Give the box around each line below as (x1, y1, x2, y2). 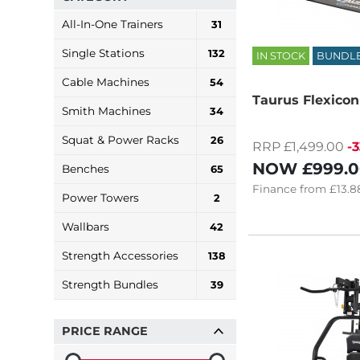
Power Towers (62, 190, 139, 204)
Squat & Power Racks (62, 133, 179, 146)
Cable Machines (62, 75, 149, 88)
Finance (252, 182, 297, 195)
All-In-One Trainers (62, 17, 163, 31)
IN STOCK (256, 50, 305, 62)
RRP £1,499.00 (252, 138, 344, 154)
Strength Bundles (62, 277, 158, 291)
